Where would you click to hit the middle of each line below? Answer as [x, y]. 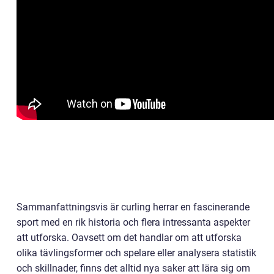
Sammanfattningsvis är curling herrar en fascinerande [133, 207]
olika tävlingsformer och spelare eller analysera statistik [136, 253]
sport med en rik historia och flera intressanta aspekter [133, 222]
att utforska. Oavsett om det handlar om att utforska [129, 238]
